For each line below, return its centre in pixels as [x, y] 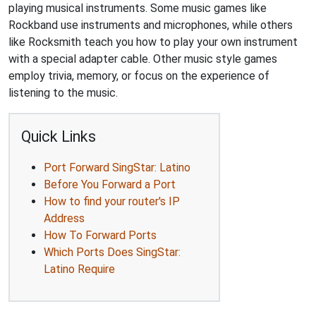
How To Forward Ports [100, 235]
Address [64, 218]
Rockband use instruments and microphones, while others [151, 25]
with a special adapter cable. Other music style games [143, 59]
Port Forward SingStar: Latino [117, 168]
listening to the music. [63, 93]
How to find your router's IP [112, 201]
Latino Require [79, 269]
